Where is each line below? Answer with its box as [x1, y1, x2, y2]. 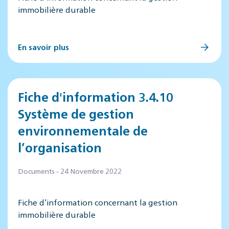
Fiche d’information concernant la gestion [18, 197, 177, 208]
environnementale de [18, 122, 148, 139]
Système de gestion [18, 105, 134, 122]
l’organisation [18, 139, 102, 155]
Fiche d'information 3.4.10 [18, 88, 173, 105]
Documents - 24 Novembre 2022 [18, 166, 122, 175]
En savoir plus [18, 42, 69, 52]
